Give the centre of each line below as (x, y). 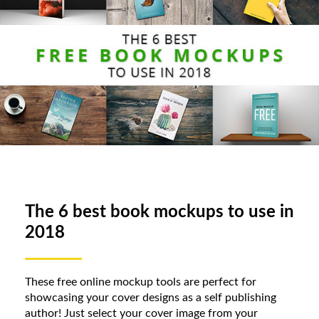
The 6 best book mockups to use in (159, 212)
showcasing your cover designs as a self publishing (151, 297)
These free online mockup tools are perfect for (141, 282)
